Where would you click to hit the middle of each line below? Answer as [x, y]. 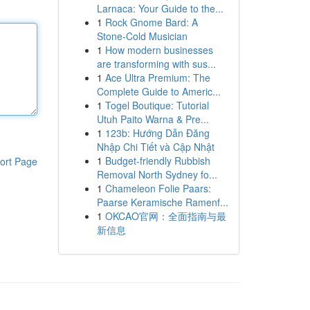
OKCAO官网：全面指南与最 [165, 216]
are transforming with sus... [156, 64]
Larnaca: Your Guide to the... [160, 8]
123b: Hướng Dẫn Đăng [157, 133]
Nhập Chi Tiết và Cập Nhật [155, 147]
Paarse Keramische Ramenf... [162, 202]
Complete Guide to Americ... [158, 91]
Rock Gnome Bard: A [151, 22]
